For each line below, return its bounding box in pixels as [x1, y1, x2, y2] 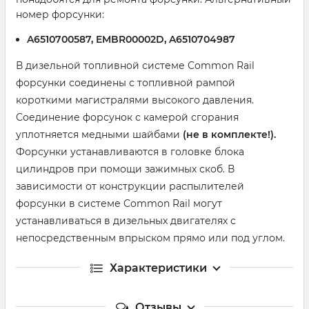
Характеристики [109, 261, 207, 275]
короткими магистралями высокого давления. [16, 94, 254, 106]
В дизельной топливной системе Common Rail [16, 59, 255, 72]
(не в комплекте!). [183, 128, 276, 141]
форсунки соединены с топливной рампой [16, 77, 235, 89]
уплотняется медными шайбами [16, 128, 183, 141]
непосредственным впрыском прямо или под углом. [16, 232, 285, 244]
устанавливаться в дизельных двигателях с [16, 215, 236, 227]
